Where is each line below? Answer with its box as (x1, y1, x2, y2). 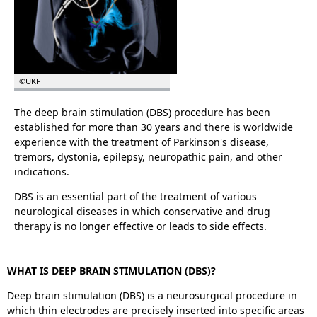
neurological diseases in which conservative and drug (14, 204, 270, 219)
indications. (14, 165, 72, 179)
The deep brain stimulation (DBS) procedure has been (14, 105, 270, 120)
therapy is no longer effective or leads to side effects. (14, 219, 267, 234)
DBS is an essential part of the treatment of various (14, 190, 257, 204)
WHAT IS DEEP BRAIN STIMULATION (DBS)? (7, 264, 216, 278)
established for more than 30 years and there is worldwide (14, 120, 293, 134)
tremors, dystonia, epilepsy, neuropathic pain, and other (14, 150, 282, 164)
